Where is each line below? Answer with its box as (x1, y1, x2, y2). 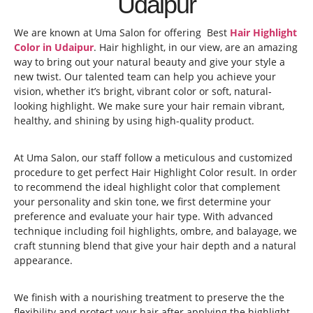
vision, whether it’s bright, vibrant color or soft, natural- (14, 85, 272, 98)
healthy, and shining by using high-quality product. (14, 114, 254, 127)
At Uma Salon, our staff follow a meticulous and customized (14, 151, 293, 164)
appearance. (14, 254, 73, 267)
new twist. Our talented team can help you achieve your (14, 70, 276, 83)
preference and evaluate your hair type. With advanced (14, 210, 273, 223)
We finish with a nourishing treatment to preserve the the (14, 291, 284, 304)
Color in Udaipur (14, 41, 94, 54)
